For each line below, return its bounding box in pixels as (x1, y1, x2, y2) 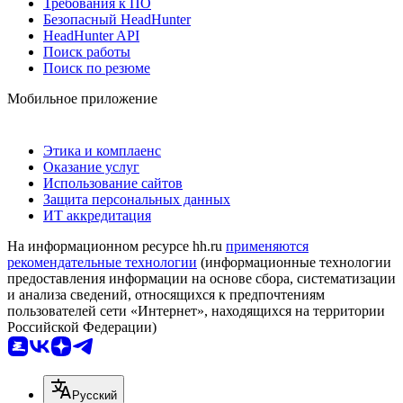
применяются (226, 237, 309, 254)
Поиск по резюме (43, 59, 150, 76)
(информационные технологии (197, 254, 391, 270)
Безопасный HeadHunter (43, 11, 191, 27)
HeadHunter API (43, 27, 139, 43)
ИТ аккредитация (43, 207, 151, 223)
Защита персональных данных (43, 191, 230, 207)
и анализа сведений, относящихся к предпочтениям (7, 286, 325, 302)
